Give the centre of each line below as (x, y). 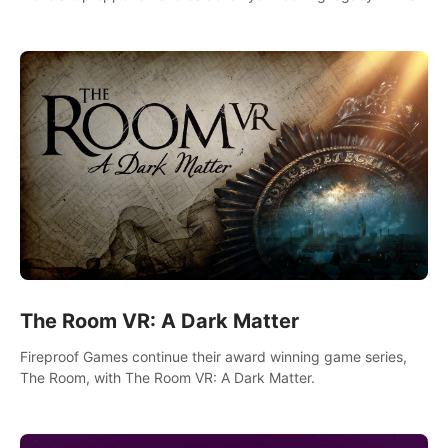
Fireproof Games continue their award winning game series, (213, 357)
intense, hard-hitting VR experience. (137, 15)
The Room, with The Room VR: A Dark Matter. (167, 378)
